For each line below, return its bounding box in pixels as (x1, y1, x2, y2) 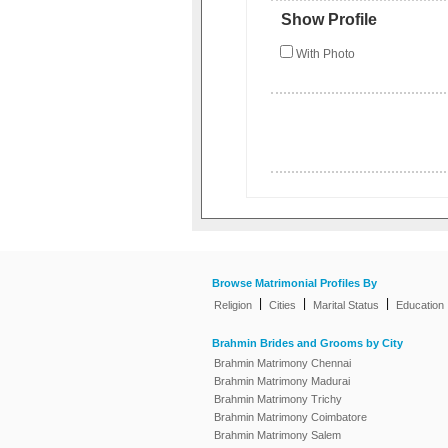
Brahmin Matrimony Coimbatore (214, 411, 367, 424)
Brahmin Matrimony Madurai (214, 375, 350, 388)
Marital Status (313, 299, 379, 312)
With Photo (293, 47, 355, 62)
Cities (269, 299, 296, 312)
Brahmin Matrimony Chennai (214, 357, 351, 370)
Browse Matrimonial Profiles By (212, 276, 377, 289)
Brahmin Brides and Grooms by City (212, 336, 403, 349)
